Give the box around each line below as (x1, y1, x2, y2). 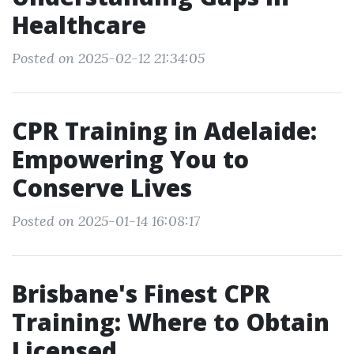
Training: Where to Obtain (12, 306, 330, 338)
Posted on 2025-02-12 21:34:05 (12, 49, 205, 67)
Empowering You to (12, 143, 249, 175)
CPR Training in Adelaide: (12, 115, 317, 147)
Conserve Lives (12, 171, 192, 204)
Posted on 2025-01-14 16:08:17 (12, 212, 200, 230)
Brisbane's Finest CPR (12, 277, 270, 310)
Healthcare (12, 9, 146, 41)
